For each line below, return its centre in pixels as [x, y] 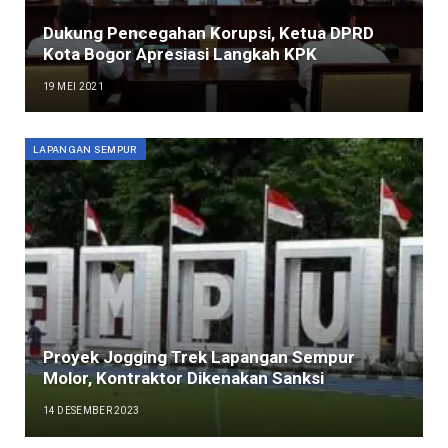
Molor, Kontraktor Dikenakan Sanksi [183, 378]
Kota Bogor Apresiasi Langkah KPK [179, 53]
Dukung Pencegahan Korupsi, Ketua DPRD [208, 32]
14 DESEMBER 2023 [91, 410]
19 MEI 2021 [73, 86]
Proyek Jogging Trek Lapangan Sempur [198, 357]
